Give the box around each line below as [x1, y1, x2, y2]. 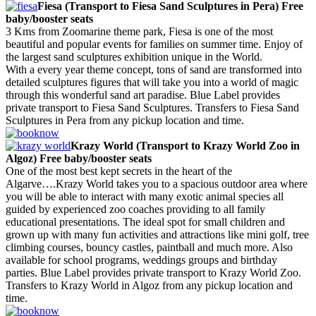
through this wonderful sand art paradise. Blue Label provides [6, 88, 280, 101]
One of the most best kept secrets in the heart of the [6, 164, 232, 177]
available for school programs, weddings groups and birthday [6, 253, 277, 266]
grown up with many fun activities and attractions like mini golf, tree [6, 228, 309, 241]
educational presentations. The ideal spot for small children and [6, 215, 285, 228]
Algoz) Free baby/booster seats [6, 152, 152, 164]
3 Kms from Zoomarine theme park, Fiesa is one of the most [6, 25, 273, 37]
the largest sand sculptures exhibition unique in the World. [6, 50, 262, 63]
